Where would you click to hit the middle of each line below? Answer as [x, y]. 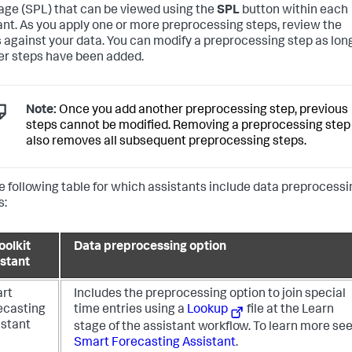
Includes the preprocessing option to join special [210, 295]
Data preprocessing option [150, 248]
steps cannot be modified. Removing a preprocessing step [188, 126]
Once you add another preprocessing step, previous [202, 110]
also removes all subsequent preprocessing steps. [166, 142]
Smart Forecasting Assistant [155, 343]
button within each [295, 11]
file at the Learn [290, 311]
